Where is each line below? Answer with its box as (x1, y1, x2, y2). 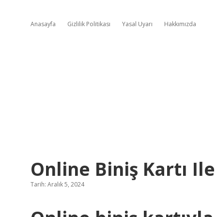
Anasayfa (31, 20, 56, 28)
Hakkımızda (164, 20, 196, 28)
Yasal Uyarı (122, 20, 153, 28)
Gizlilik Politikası (67, 20, 110, 28)
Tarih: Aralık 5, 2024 (31, 180, 84, 188)
